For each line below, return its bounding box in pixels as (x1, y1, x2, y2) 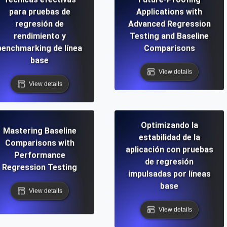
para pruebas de (9, 7, 70, 17)
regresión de (15, 19, 64, 29)
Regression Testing (2, 162, 77, 172)
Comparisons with (5, 138, 74, 148)
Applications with (136, 7, 202, 17)
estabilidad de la (138, 132, 200, 142)
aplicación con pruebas (125, 144, 213, 155)
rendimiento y (13, 31, 66, 41)
